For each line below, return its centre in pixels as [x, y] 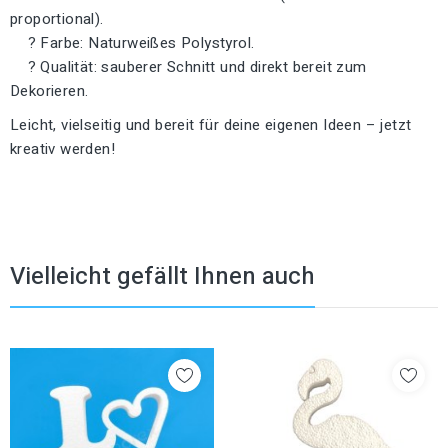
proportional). [57, 18]
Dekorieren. [49, 90]
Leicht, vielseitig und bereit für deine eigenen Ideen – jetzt [211, 124]
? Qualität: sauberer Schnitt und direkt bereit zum [188, 66]
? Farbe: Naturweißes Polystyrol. [132, 42]
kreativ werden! [63, 148]
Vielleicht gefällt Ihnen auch [162, 276]
